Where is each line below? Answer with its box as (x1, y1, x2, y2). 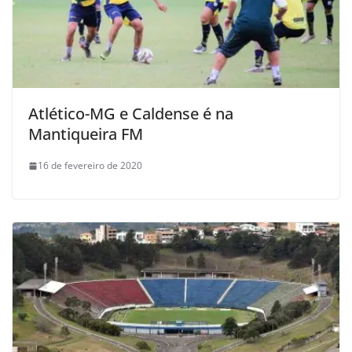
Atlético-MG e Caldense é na (28, 103, 233, 125)
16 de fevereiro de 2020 (38, 159, 142, 173)
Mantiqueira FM (28, 123, 143, 145)
